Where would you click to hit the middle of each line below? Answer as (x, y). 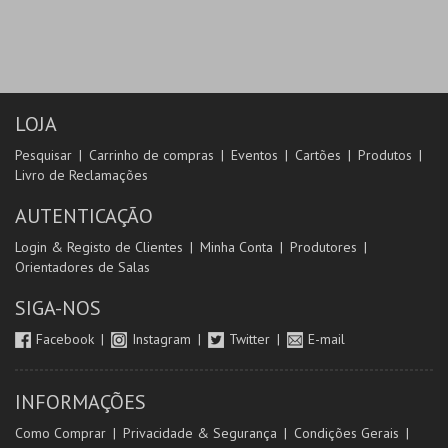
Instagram (163, 339)
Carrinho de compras (151, 155)
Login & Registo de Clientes (99, 247)
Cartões (318, 155)
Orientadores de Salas (82, 267)
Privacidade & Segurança (200, 433)
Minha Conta (236, 247)
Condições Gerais (346, 433)
